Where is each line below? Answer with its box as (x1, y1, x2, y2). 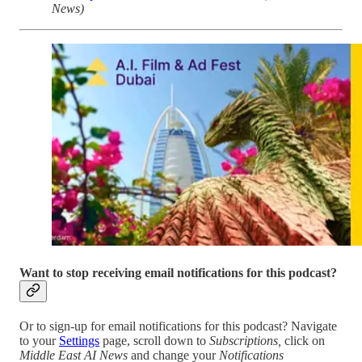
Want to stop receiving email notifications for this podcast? (19, 266, 337, 280)
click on (284, 334, 325, 348)
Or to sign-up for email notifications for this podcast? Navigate (19, 319, 337, 334)
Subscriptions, (209, 334, 284, 348)
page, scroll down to (99, 334, 209, 348)
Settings (59, 334, 99, 348)
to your (19, 334, 59, 348)
